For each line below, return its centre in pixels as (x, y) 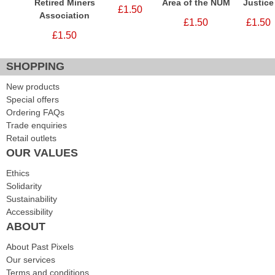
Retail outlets (31, 138)
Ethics (18, 173)
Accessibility (29, 212)
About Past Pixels (40, 247)
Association (64, 16)
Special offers (33, 100)
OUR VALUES (42, 153)
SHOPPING (35, 67)
